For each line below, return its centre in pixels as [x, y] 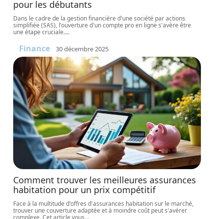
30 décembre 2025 [82, 49]
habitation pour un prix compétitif [85, 190]
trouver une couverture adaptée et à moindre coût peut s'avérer [100, 210]
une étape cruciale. [39, 32]
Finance [35, 48]
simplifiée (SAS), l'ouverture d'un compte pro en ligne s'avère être [102, 25]
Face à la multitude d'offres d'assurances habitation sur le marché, [104, 204]
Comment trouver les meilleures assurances [105, 180]
